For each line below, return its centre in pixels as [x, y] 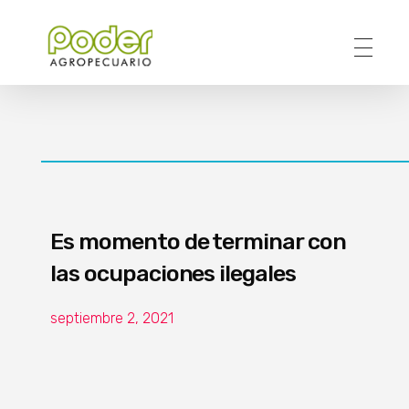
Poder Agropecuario [65, 78]
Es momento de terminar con [198, 241]
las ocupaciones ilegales [173, 273]
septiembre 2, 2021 [112, 318]
